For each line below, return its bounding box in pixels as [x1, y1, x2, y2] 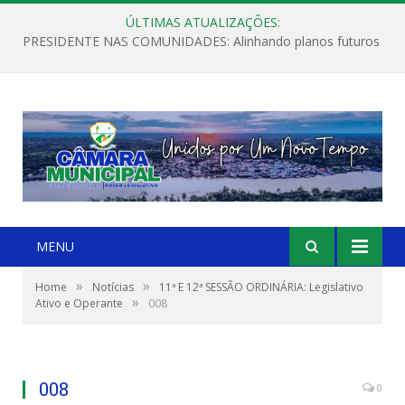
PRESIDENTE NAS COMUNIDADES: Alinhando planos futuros [23, 33, 380, 51]
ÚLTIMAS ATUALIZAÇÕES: [125, 14, 280, 31]
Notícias [92, 278, 134, 295]
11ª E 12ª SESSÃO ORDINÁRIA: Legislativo [159, 278, 363, 295]
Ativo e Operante [35, 295, 123, 311]
